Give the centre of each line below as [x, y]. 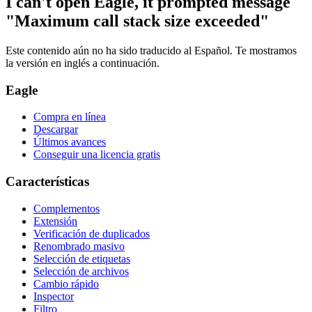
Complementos [67, 208]
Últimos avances [70, 142]
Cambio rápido [66, 283]
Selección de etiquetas [82, 258]
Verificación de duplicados [92, 233]
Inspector [54, 296]
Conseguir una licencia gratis [97, 155]
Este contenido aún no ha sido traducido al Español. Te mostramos [151, 50]
